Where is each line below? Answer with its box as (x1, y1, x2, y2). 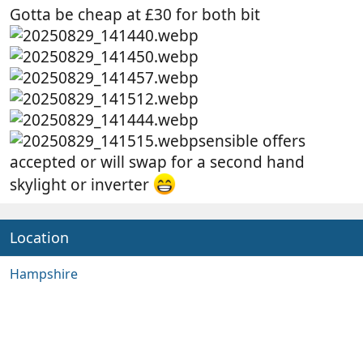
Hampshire (10, 264, 78, 283)
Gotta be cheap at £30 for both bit (10, 4, 260, 26)
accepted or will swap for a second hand (10, 152, 305, 173)
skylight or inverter (10, 173, 153, 195)
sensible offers (199, 130, 305, 152)
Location (10, 227, 69, 247)
